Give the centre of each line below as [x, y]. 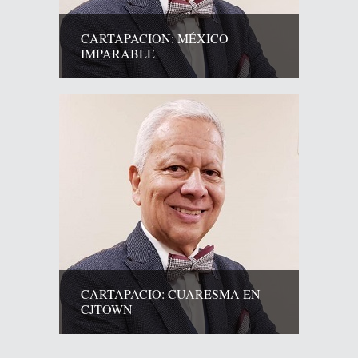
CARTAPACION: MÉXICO [155, 38]
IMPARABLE [118, 53]
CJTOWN [107, 308]
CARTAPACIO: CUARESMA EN [171, 293]
